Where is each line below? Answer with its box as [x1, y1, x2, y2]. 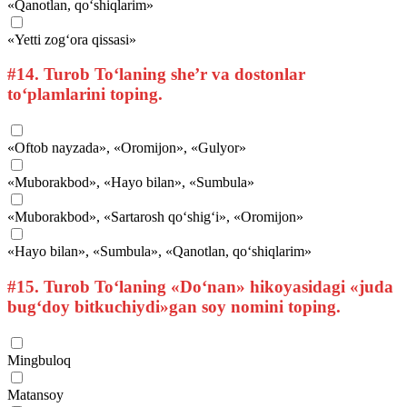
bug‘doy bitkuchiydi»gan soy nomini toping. [7, 296, 341, 316]
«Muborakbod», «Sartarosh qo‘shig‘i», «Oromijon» [7, 209, 303, 225]
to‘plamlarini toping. [7, 84, 163, 104]
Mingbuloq [7, 352, 71, 368]
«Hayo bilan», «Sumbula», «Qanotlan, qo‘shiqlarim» [7, 243, 312, 260]
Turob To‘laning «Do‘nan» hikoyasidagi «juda [39, 276, 393, 296]
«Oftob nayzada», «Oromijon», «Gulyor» [7, 140, 246, 156]
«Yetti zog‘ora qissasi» [7, 31, 136, 47]
